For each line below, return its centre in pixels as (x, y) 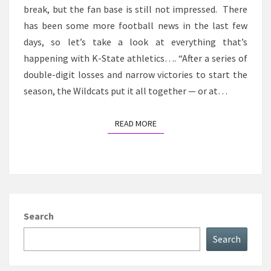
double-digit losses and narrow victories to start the (135, 75)
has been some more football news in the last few (135, 26)
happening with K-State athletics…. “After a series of (135, 58)
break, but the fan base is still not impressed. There (135, 9)
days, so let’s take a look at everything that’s (135, 42)
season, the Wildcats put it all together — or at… (126, 91)
